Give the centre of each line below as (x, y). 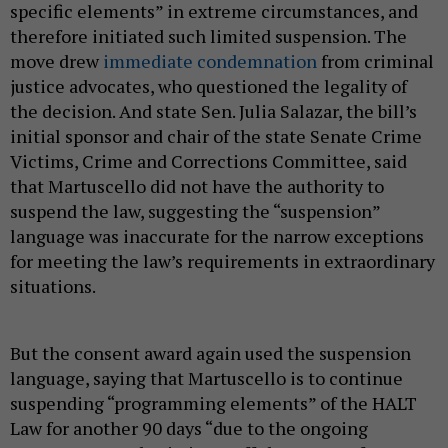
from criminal (375, 60)
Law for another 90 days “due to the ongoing (189, 427)
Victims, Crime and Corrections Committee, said (208, 160)
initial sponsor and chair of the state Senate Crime (216, 135)
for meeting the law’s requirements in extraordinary (222, 260)
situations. (54, 285)
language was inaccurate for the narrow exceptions (217, 235)
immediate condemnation (210, 60)
